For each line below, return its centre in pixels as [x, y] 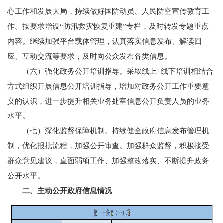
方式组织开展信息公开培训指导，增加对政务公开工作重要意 [108, 86]
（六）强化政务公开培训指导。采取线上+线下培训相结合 [118, 71]
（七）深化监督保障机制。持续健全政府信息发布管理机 [116, 131]
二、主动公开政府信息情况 [67, 191]
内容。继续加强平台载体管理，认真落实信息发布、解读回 [105, 41]
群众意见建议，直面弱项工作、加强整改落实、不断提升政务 [108, 161]
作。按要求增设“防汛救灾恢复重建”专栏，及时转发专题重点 [108, 26]
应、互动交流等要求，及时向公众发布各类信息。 [90, 56]
